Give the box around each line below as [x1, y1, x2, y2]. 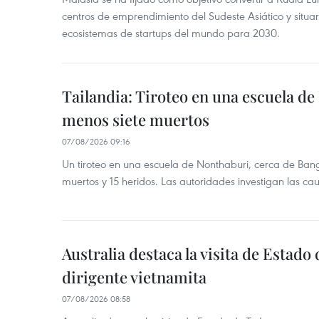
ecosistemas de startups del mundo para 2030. [62, 26, 280, 40]
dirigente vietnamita [62, 266, 206, 288]
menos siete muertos [62, 109, 209, 130]
